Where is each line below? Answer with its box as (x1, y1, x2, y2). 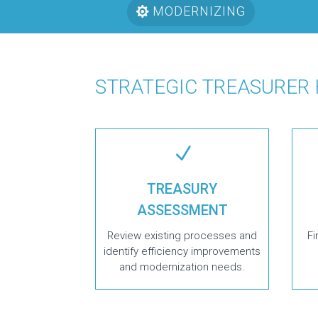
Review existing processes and (107, 229, 258, 242)
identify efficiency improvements (104, 244, 261, 258)
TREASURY (147, 180, 218, 197)
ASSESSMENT (136, 201, 228, 219)
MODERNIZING (153, 4, 246, 19)
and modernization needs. (119, 260, 246, 273)
